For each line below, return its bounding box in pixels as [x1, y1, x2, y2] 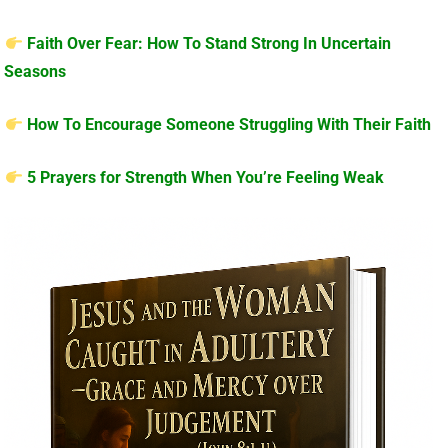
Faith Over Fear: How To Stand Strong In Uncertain [26, 33, 391, 53]
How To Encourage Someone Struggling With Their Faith [26, 114, 431, 134]
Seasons [4, 61, 67, 81]
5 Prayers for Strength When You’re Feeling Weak [26, 167, 384, 187]
